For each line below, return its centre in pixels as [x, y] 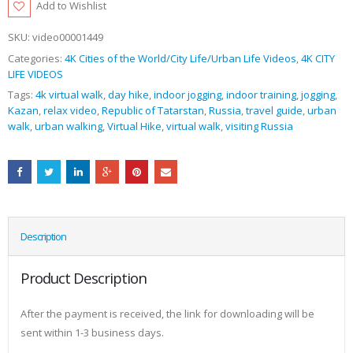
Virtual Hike [134, 126]
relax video [70, 111]
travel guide [274, 111]
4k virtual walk [69, 95]
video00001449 [68, 37]
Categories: [36, 58]
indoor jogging [188, 95]
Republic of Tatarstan [153, 111]
